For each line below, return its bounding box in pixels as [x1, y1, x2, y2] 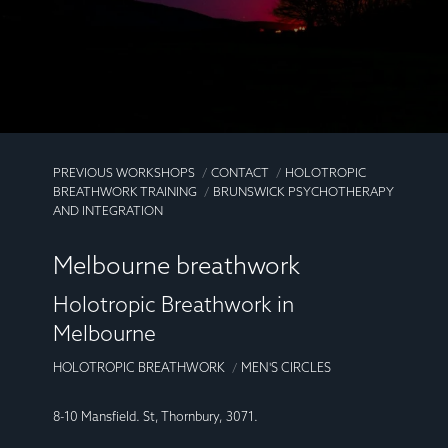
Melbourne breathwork [53, 250, 301, 280]
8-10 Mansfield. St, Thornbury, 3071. [53, 408, 259, 424]
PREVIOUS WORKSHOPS [53, 165, 196, 180]
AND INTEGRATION [53, 203, 164, 218]
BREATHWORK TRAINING [53, 184, 198, 199]
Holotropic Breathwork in [53, 291, 295, 317]
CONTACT [211, 165, 270, 180]
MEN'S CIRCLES [241, 359, 332, 375]
